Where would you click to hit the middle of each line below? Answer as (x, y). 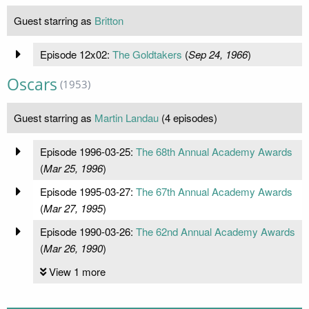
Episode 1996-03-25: (88, 151)
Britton (109, 20)
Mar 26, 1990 (73, 248)
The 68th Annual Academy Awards (214, 151)
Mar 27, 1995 (73, 208)
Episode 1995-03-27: (88, 191)
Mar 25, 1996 (73, 168)
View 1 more (77, 271)
